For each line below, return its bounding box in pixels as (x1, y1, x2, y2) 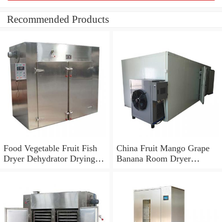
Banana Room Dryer (116, 153, 191, 164)
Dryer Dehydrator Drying (3, 153, 95, 164)
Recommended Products (7, 13, 109, 26)
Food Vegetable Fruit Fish (3, 143, 97, 153)
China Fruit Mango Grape (116, 143, 210, 153)
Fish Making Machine (3, 164, 83, 174)
